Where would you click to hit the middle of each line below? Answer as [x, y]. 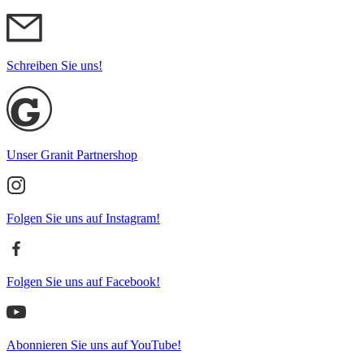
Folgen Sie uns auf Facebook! [83, 282]
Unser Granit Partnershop [72, 155]
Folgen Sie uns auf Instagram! [83, 218]
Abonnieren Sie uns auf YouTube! [94, 345]
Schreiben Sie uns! [54, 65]
